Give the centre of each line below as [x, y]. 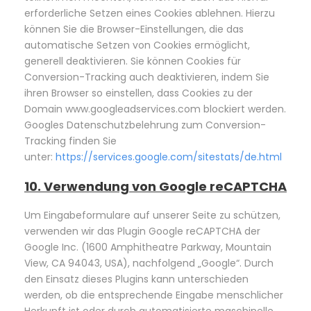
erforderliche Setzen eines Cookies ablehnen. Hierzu [150, 13]
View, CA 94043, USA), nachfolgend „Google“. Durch [149, 263]
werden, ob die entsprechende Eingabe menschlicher [154, 295]
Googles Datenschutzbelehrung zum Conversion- [145, 125]
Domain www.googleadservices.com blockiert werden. [155, 109]
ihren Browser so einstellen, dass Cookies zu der [138, 93]
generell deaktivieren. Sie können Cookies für [133, 61]
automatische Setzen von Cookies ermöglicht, [137, 45]
